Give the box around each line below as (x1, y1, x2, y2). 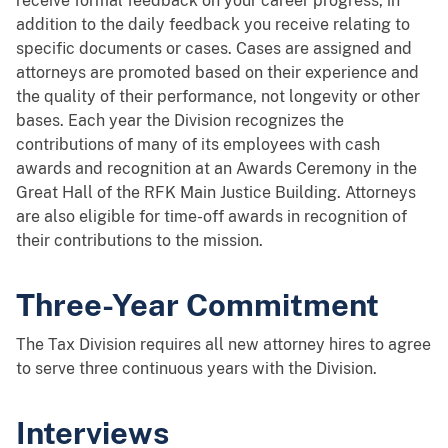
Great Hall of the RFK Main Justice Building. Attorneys (16, 182, 416, 202)
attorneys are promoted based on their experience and (16, 62, 419, 82)
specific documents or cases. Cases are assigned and (16, 38, 412, 58)
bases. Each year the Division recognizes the (16, 110, 344, 130)
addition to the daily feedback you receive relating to (16, 14, 410, 34)
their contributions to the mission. (16, 230, 263, 250)
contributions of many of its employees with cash (16, 134, 380, 154)
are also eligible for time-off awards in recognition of (16, 206, 407, 226)
